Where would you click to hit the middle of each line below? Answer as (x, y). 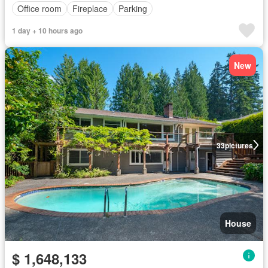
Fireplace (90, 8)
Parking (133, 8)
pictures (239, 145)
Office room (39, 8)
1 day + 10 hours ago (47, 30)
